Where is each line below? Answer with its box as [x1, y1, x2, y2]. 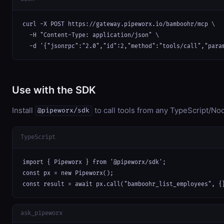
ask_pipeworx [20, 209, 62, 217]
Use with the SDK [12, 83, 96, 96]
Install [12, 105, 35, 115]
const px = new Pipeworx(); [22, 170, 113, 177]
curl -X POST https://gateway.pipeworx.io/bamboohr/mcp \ [22, 20, 215, 27]
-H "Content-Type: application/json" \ [22, 31, 159, 38]
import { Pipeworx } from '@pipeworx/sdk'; [22, 159, 166, 166]
